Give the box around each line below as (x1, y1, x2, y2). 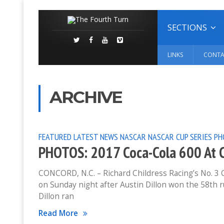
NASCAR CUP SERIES (148, 130, 212, 142)
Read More (38, 208, 78, 218)
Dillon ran (38, 191, 74, 201)
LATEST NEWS (73, 130, 118, 142)
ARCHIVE (49, 86, 122, 107)
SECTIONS (167, 21, 207, 33)
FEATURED (38, 130, 71, 142)
